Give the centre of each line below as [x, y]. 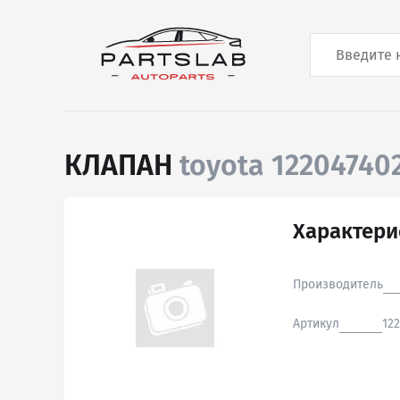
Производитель [338, 284]
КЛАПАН [122, 165]
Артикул [316, 324]
